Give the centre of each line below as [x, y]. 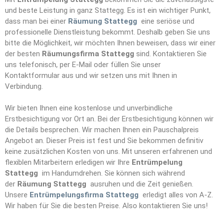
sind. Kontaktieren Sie [171, 54]
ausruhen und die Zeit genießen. [142, 184]
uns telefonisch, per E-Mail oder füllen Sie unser [83, 65]
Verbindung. [24, 86]
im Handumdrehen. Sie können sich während [112, 173]
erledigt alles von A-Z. [177, 195]
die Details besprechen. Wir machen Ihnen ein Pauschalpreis [102, 130]
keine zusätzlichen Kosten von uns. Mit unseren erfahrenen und [109, 151]
